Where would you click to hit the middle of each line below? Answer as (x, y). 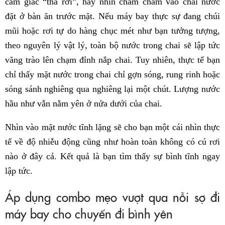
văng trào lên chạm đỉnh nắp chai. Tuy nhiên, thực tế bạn (113, 60)
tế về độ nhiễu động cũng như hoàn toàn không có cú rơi (113, 142)
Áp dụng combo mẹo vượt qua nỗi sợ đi (113, 197)
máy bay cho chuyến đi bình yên (89, 213)
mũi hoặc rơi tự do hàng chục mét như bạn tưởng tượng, (113, 31)
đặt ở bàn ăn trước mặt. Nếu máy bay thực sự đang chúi (113, 16)
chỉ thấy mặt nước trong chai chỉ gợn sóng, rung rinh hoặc (113, 75)
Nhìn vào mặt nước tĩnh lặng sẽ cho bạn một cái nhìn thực (113, 127)
